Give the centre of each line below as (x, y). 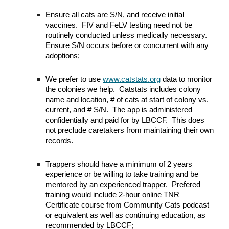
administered (171, 110)
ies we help (95, 89)
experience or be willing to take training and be (122, 174)
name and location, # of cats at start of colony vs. (127, 100)
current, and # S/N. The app (94, 110)
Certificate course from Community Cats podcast (128, 205)
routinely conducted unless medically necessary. (128, 35)
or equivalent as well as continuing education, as (126, 215)
